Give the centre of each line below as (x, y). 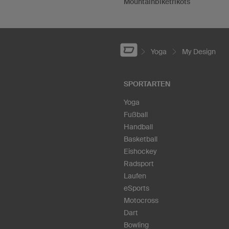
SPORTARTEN (147, 84)
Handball (138, 127)
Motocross (141, 200)
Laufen (135, 176)
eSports (136, 188)
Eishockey (140, 151)
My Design (199, 51)
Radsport (139, 163)
